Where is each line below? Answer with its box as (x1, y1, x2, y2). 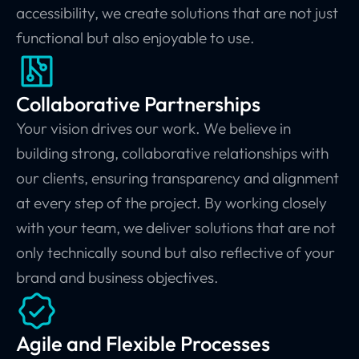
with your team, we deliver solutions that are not (16, 218, 336, 238)
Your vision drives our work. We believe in (16, 119, 291, 139)
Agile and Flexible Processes (16, 330, 270, 357)
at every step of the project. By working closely (16, 193, 327, 213)
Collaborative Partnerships (16, 91, 260, 118)
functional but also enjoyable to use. (16, 28, 255, 48)
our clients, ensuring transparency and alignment (16, 168, 339, 188)
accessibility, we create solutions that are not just (16, 3, 338, 23)
